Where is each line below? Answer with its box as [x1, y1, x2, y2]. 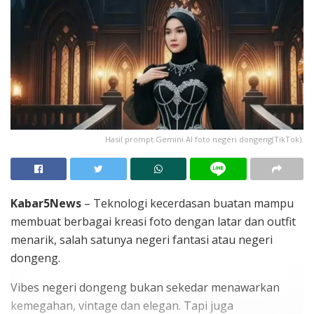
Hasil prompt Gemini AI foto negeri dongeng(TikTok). [105, 133, 303, 144]
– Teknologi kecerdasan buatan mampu [81, 195, 294, 211]
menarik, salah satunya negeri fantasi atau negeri [11, 231, 273, 247]
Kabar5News [11, 195, 81, 211]
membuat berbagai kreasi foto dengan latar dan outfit [11, 213, 296, 229]
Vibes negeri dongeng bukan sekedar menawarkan [11, 279, 280, 295]
